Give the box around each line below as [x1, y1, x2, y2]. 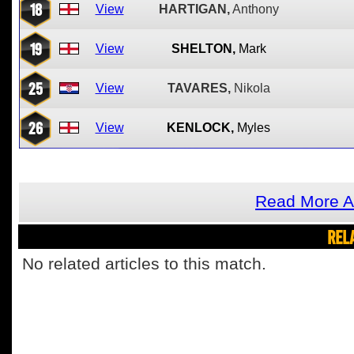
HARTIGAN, [158, 2, 230, 16]
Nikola [233, 81, 270, 95]
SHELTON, [171, 42, 235, 55]
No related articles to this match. [22, 254, 266, 273]
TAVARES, [167, 81, 231, 95]
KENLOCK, [167, 121, 234, 134]
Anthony [232, 2, 279, 16]
